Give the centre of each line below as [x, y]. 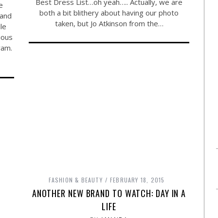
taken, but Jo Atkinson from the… [109, 23]
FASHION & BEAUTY [75, 180]
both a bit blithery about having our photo [109, 12]
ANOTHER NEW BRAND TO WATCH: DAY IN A [109, 193]
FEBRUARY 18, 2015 [137, 180]
